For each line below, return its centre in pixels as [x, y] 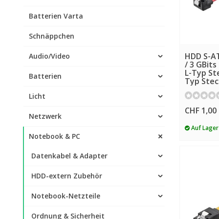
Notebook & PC [55, 136]
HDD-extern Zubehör [67, 176]
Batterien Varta [56, 16]
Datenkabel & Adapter [69, 156]
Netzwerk [45, 116]
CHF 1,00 [201, 110]
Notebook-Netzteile [66, 196]
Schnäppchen [52, 36]
